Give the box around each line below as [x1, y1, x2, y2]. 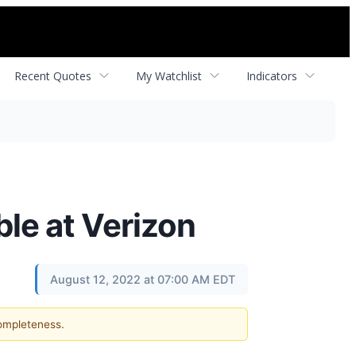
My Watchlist [136, 68, 202, 83]
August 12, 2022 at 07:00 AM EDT [50, 273, 235, 286]
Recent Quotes [14, 68, 91, 83]
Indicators [246, 68, 297, 83]
